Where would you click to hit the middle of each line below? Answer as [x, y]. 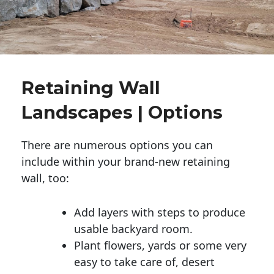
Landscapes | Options [122, 112]
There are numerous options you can [117, 145]
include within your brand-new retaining [126, 161]
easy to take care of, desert [144, 261]
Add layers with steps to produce [160, 212]
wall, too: [45, 178]
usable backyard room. [133, 228]
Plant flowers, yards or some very [160, 245]
